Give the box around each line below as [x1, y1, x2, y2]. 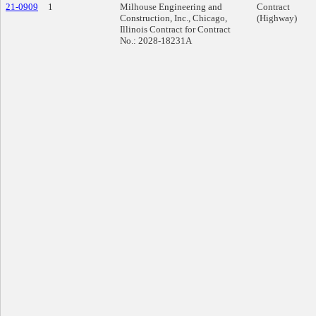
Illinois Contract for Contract [120, 24, 231, 35]
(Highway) [257, 13, 297, 23]
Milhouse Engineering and [120, 1, 222, 12]
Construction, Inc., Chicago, [120, 13, 227, 23]
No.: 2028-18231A [120, 35, 192, 46]
